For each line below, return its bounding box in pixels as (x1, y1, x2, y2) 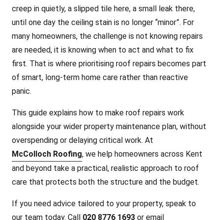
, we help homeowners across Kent (82, 149, 202, 159)
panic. (12, 86, 31, 96)
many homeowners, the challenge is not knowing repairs (12, 31, 203, 41)
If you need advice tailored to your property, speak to (12, 199, 196, 208)
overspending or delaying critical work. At (12, 136, 155, 145)
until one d (12, 18, 48, 27)
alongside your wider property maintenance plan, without (12, 122, 206, 131)
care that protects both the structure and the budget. (12, 177, 199, 187)
